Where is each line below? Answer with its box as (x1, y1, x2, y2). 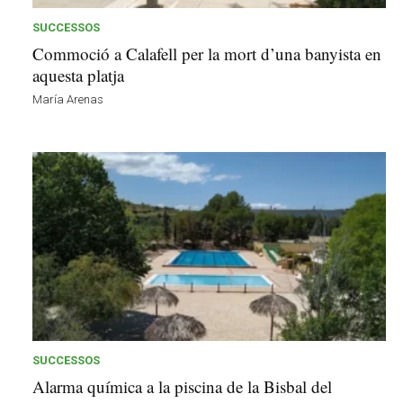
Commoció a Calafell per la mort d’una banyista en (32, 41, 381, 65)
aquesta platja (32, 63, 124, 86)
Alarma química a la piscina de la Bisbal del (32, 374, 332, 398)
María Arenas (32, 92, 103, 106)
